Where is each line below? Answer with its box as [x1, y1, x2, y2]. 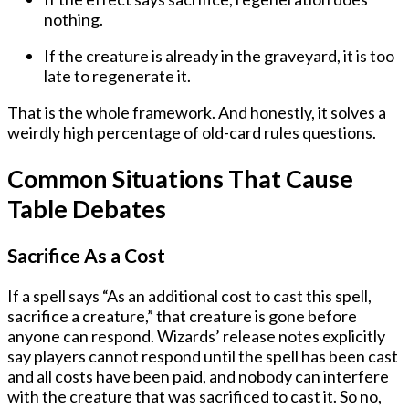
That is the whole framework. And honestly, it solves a [7, 102, 386, 123]
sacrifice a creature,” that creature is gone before [7, 306, 357, 327]
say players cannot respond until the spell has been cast [7, 346, 398, 367]
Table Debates [7, 193, 166, 224]
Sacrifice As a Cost [7, 244, 165, 267]
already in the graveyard [165, 46, 337, 67]
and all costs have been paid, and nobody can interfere [7, 366, 389, 387]
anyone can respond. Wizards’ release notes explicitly [7, 326, 385, 347]
